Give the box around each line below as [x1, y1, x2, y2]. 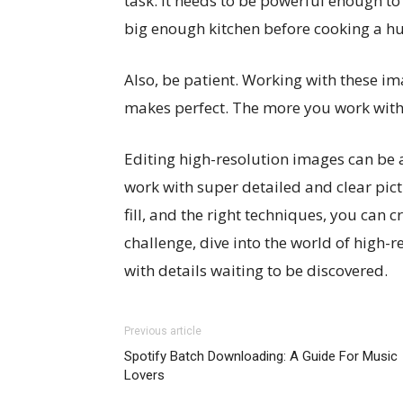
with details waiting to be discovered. [124, 260, 388, 281]
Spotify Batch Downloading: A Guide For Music [124, 348, 398, 364]
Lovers [124, 367, 165, 383]
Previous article [124, 325, 201, 337]
